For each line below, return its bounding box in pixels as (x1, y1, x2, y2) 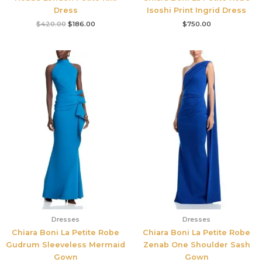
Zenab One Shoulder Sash (143, 240, 250, 250)
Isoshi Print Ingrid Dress (147, 5, 246, 15)
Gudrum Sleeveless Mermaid (6, 240, 125, 250)
